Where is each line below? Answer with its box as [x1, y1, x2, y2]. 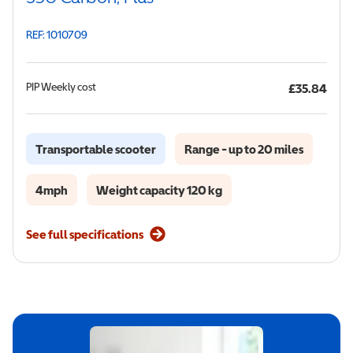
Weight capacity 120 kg [96, 183, 222, 197]
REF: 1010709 [26, 28, 87, 41]
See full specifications [26, 227, 143, 241]
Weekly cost [41, 80, 96, 93]
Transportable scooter [35, 142, 156, 156]
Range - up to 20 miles [184, 142, 303, 156]
